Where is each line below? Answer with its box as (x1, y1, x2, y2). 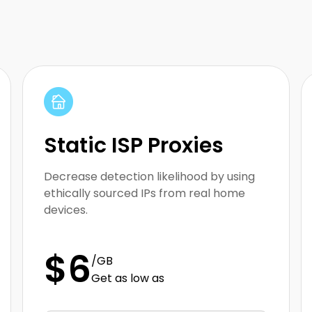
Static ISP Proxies (44, 131, 224, 161)
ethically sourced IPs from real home (44, 185, 245, 202)
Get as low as (91, 270, 164, 287)
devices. (44, 202, 88, 219)
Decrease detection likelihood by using (44, 169, 255, 185)
